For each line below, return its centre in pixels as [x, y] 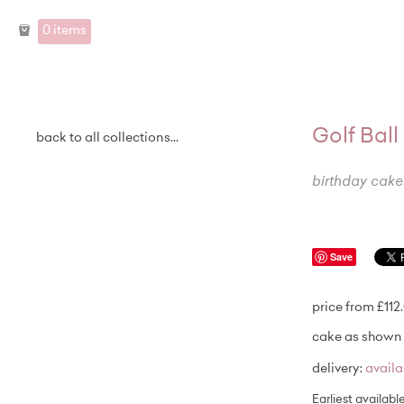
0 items [64, 31]
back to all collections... [107, 139]
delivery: [339, 370]
